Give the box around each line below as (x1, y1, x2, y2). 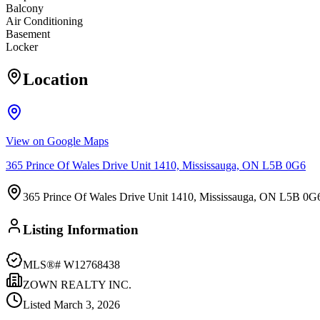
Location (23, 70, 88, 89)
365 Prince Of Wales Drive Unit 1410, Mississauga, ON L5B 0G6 (6, 159, 306, 172)
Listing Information (23, 221, 139, 237)
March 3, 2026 (54, 298, 120, 311)
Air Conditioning (6, 15, 83, 28)
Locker (6, 41, 38, 54)
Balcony (6, 2, 44, 15)
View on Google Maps (6, 135, 109, 148)
